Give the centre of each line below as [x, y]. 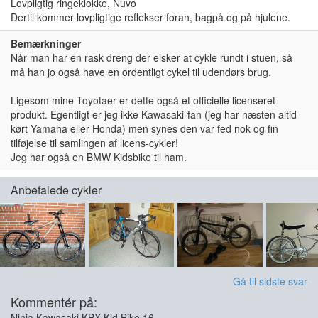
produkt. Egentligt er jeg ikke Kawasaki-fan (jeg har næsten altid [154, 114]
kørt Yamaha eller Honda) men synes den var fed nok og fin [144, 128]
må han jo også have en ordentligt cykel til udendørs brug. [141, 72]
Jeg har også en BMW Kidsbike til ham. [99, 157]
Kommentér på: [54, 302]
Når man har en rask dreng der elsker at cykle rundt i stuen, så [152, 57]
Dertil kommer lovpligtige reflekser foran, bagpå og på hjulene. [150, 17]
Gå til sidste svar [270, 281]
